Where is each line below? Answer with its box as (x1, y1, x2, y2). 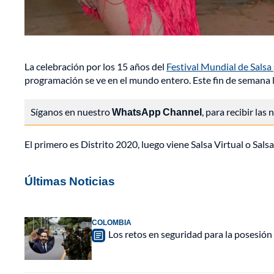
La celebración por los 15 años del (24, 61, 166, 73)
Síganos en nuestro (31, 106, 112, 118)
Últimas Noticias (24, 174, 115, 188)
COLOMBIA (92, 218, 131, 228)
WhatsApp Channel (112, 106, 202, 118)
